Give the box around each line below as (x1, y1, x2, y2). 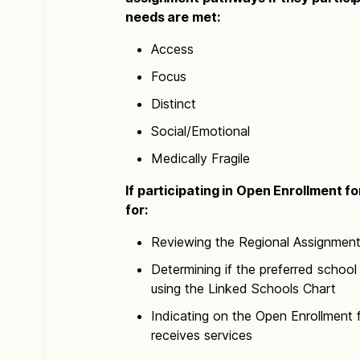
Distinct (151, 96, 196, 112)
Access (151, 41, 194, 57)
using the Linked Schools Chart (151, 280, 336, 297)
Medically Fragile (151, 150, 250, 166)
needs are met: (125, 9, 220, 25)
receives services (151, 327, 252, 343)
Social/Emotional (151, 123, 250, 139)
